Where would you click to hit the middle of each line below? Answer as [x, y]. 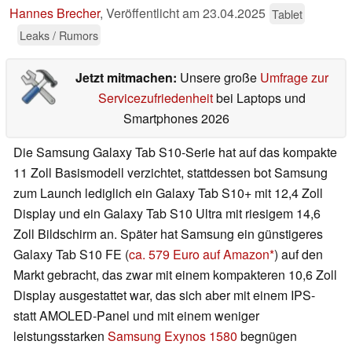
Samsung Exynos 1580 [172, 336]
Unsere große [220, 78]
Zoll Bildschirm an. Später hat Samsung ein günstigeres [168, 234]
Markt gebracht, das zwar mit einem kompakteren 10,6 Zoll [175, 275]
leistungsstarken [60, 336]
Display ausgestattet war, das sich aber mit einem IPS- [164, 295]
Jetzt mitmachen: [127, 78]
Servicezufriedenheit [155, 98]
